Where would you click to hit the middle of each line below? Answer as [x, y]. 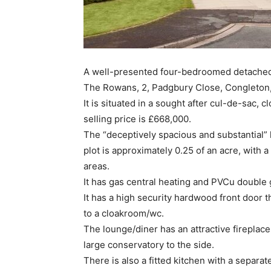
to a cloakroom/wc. [124, 214]
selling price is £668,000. [137, 119]
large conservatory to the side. [149, 245]
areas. [96, 166]
